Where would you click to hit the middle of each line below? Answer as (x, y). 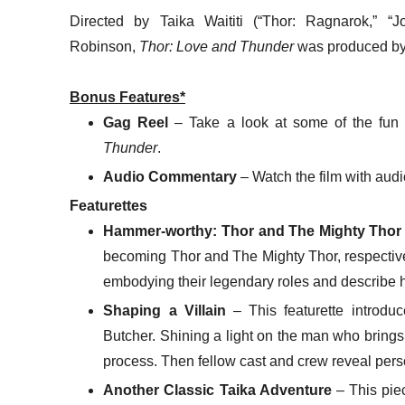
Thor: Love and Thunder (217, 47)
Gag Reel (139, 123)
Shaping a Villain (165, 311)
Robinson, (104, 47)
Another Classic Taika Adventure (220, 391)
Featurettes (108, 206)
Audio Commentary (172, 177)
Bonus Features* (127, 98)
